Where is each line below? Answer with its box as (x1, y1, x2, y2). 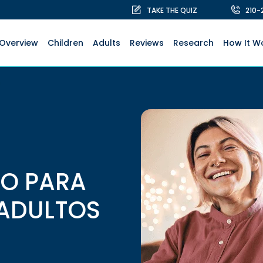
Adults (92, 36, 120, 49)
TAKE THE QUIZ (146, 5, 197, 15)
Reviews (129, 36, 164, 49)
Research (173, 36, 214, 49)
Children (47, 36, 83, 49)
